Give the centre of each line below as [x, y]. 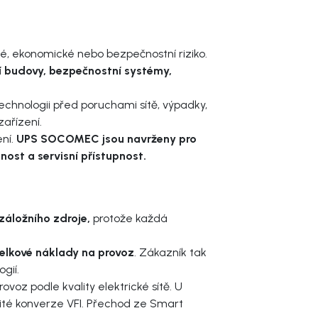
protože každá [129, 218]
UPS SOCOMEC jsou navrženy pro [106, 138]
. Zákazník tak [170, 252]
